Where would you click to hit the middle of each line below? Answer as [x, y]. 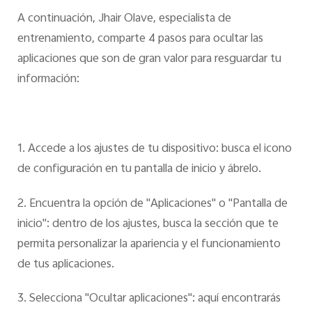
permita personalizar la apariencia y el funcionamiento [149, 244]
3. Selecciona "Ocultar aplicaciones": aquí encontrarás [149, 299]
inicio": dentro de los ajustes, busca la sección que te [148, 224]
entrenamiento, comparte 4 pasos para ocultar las [140, 39]
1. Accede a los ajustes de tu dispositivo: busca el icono [154, 149]
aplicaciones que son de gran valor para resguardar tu [149, 60]
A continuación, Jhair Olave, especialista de [124, 19]
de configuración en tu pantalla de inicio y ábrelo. [139, 169]
